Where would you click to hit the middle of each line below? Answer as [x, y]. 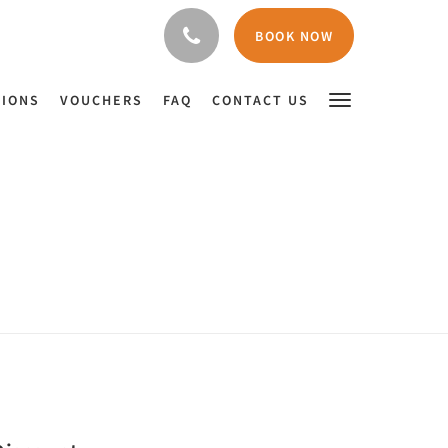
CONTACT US [260, 100]
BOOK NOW [294, 35]
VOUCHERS [101, 100]
